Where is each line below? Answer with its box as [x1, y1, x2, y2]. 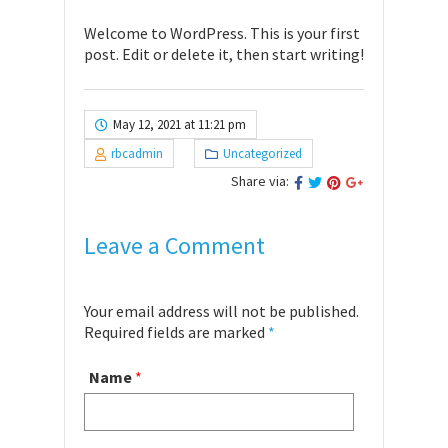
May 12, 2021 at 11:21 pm [113, 116, 246, 133]
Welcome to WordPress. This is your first [84, 23, 360, 43]
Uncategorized [223, 145, 302, 162]
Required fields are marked [84, 322, 268, 342]
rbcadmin [111, 145, 163, 162]
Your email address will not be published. [84, 301, 359, 321]
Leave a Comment [84, 230, 265, 261]
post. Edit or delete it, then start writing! [84, 44, 364, 64]
